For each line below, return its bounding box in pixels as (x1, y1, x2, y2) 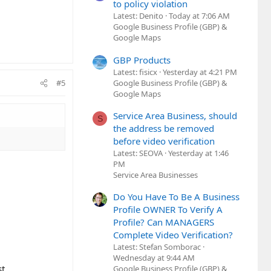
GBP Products (113, 53, 171, 66)
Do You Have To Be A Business (113, 191, 240, 203)
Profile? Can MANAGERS (113, 216, 214, 229)
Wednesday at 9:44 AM (113, 252, 195, 264)
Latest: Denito (113, 10, 163, 22)
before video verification (113, 134, 215, 147)
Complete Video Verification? (113, 229, 233, 241)
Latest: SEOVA (113, 147, 163, 158)
